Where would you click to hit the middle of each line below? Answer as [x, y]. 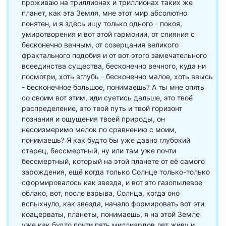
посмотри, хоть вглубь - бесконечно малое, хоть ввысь [117, 76]
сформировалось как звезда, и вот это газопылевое [112, 182]
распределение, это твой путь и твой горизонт [102, 108]
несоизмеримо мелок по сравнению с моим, [99, 129]
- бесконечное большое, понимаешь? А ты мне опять [113, 87]
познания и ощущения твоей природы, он [93, 119]
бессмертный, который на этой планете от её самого [113, 161]
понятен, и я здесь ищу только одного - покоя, [102, 23]
